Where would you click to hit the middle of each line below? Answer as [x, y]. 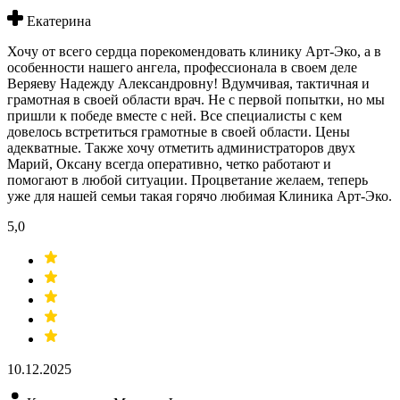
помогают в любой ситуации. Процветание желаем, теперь [187, 180]
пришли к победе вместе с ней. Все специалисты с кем [175, 116]
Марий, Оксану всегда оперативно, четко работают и [169, 164]
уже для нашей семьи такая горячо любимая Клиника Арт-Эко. [200, 196]
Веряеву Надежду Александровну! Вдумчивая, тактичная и [188, 84]
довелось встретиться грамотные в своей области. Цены [179, 132]
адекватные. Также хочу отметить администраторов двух [181, 148]
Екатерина [59, 21]
